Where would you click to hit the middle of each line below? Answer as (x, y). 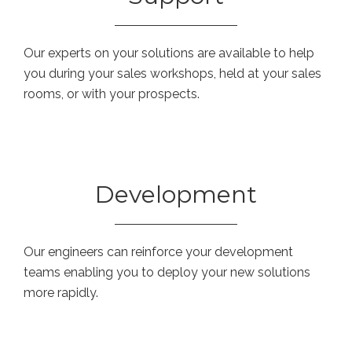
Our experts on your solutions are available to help (169, 53)
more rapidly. (61, 292)
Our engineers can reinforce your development (158, 251)
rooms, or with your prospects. (112, 93)
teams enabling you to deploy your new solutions (167, 272)
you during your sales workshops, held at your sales (172, 73)
